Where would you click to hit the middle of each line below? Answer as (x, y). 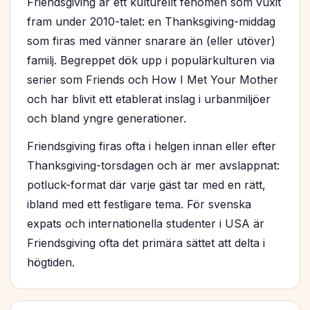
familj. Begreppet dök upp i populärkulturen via (151, 61)
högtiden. (51, 263)
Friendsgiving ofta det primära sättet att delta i (146, 243)
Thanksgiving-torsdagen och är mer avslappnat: (153, 166)
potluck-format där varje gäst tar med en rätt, (146, 185)
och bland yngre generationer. (107, 119)
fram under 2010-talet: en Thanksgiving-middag (151, 22)
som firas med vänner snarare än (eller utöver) (151, 41)
